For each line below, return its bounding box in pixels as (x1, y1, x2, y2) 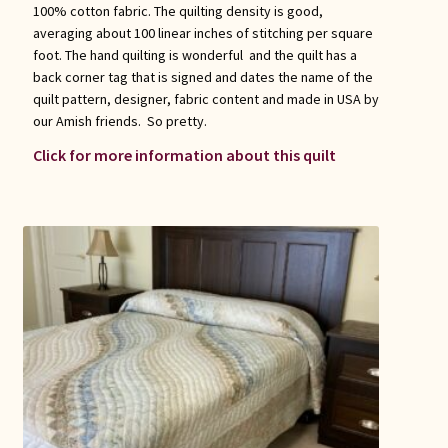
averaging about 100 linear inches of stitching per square (32, 23, 373, 42)
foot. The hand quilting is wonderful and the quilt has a (32, 45, 357, 64)
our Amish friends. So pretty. (32, 111, 207, 130)
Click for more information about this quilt (32, 145, 336, 166)
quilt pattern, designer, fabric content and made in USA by (32, 89, 379, 108)
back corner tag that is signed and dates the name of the (32, 67, 373, 86)
